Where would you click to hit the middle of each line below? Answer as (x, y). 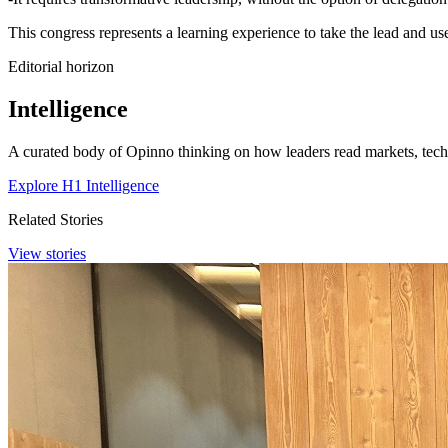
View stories (47, 253)
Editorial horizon (61, 66)
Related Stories (55, 219)
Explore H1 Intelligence (83, 185)
